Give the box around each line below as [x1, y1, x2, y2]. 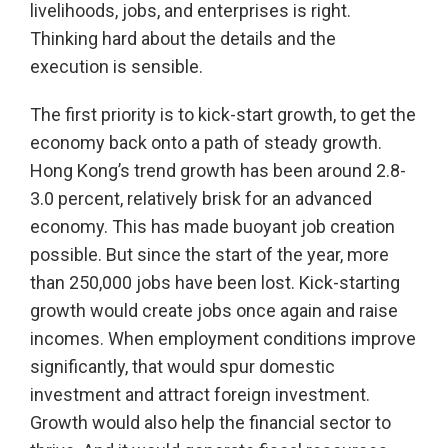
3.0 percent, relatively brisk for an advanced [30, 188, 372, 210]
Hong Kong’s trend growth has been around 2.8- [30, 160, 406, 182]
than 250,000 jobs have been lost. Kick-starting [30, 272, 400, 294]
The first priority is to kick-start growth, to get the [30, 104, 416, 126]
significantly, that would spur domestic [30, 356, 335, 378]
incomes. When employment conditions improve [30, 328, 416, 350]
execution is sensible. [30, 56, 203, 78]
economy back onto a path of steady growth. [30, 132, 382, 154]
